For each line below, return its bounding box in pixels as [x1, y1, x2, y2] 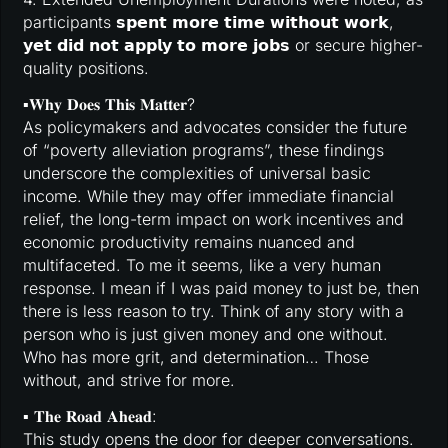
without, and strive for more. [23, 370, 236, 391]
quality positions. [23, 58, 150, 79]
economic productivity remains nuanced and [23, 232, 356, 253]
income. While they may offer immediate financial [23, 186, 395, 207]
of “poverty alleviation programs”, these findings [23, 140, 385, 161]
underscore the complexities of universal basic [23, 163, 372, 184]
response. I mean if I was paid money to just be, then [23, 278, 420, 299]
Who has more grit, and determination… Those [23, 347, 370, 368]
